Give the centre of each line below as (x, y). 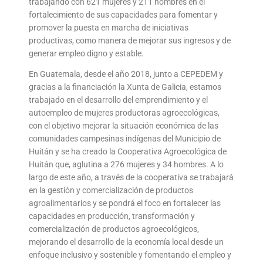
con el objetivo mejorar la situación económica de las (124, 126)
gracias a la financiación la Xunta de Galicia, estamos (125, 87)
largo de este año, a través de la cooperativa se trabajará (131, 178)
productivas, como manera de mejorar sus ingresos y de (130, 40)
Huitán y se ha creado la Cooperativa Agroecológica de (128, 152)
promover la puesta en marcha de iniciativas (109, 27)
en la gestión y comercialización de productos (111, 190)
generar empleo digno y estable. (87, 53)
